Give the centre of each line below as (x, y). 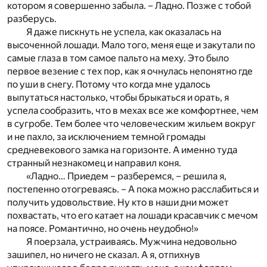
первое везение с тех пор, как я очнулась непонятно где (130, 72)
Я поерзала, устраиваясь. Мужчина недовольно (131, 242)
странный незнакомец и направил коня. (94, 163)
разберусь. (32, 19)
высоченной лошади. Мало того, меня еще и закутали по (131, 45)
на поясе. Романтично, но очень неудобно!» (103, 229)
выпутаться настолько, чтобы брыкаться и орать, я (118, 98)
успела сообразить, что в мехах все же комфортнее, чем (133, 111)
